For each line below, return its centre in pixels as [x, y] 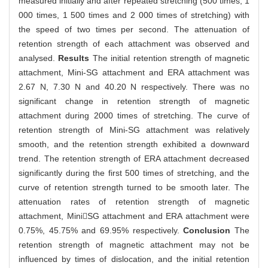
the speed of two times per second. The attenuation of [134, 30]
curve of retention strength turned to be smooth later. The [134, 188]
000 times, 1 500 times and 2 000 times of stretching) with [134, 15]
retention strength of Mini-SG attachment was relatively [134, 130]
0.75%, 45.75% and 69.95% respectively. [101, 231]
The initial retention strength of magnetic [171, 58]
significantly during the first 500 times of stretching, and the [134, 173]
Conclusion [209, 231]
